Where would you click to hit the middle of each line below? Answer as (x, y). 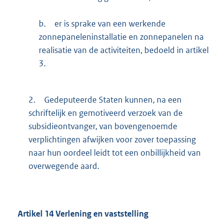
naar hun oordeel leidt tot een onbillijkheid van (114, 152)
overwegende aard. (64, 166)
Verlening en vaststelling (101, 213)
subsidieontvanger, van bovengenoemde (103, 126)
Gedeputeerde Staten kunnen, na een (113, 99)
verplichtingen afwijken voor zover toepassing (112, 139)
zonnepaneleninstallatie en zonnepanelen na (122, 37)
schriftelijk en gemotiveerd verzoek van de (105, 113)
